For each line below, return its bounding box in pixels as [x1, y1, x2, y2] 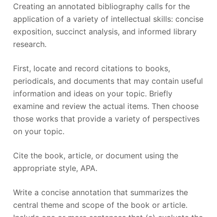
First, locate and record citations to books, [13, 63, 170, 73]
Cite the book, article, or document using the [13, 150, 178, 160]
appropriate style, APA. [13, 163, 97, 173]
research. [13, 39, 46, 49]
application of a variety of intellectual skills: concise [13, 14, 203, 24]
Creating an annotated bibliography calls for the [13, 1, 190, 11]
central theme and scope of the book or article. [13, 200, 187, 210]
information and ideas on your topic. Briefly [13, 88, 172, 98]
